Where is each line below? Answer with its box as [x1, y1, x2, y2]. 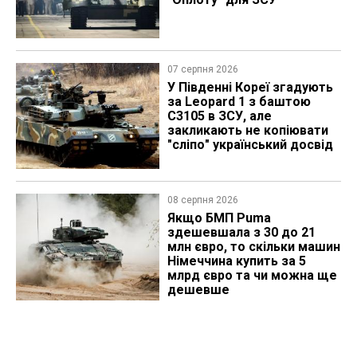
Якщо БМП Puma [167, 210, 271, 226]
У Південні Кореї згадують [167, 79, 333, 95]
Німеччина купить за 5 [167, 253, 306, 269]
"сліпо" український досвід [167, 136, 333, 152]
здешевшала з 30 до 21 [167, 225, 316, 241]
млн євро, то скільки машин [167, 239, 340, 255]
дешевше [167, 282, 229, 298]
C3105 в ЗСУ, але [167, 108, 272, 124]
